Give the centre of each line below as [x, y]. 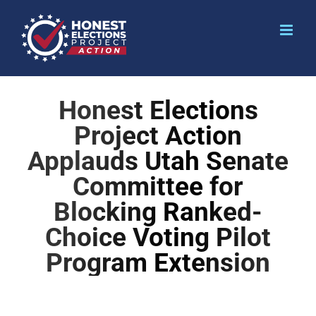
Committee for [158, 187]
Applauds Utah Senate [158, 162]
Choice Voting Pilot [158, 238]
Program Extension [158, 263]
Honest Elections [158, 111]
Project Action [158, 136]
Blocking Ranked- [158, 212]
